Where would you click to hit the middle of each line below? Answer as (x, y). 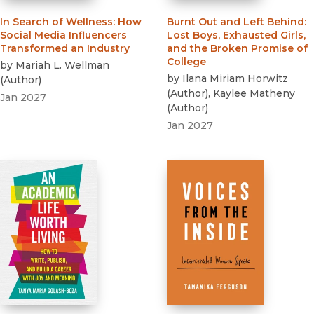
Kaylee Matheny (254, 94)
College (186, 62)
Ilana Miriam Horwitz (235, 79)
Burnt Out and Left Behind (235, 22)
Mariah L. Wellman (62, 66)
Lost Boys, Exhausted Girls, (236, 35)
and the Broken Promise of (237, 49)
